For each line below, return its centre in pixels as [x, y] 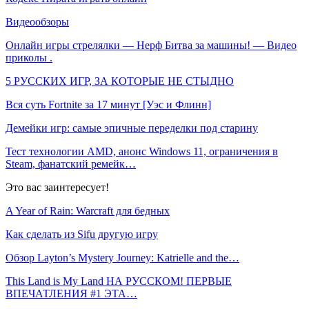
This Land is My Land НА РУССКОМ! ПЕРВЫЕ [119, 281]
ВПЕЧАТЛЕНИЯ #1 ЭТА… [71, 293]
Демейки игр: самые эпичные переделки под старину [132, 128]
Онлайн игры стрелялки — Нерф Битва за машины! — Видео [151, 45]
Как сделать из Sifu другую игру [82, 234]
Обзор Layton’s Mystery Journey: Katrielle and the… [122, 257]
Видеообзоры [37, 21]
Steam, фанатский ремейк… [71, 163]
